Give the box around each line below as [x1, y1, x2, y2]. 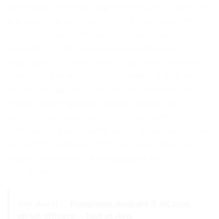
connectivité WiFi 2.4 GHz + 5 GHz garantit [7, 15, 193, 26]
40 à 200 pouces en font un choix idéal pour [7, 138, 201, 150]
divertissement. [7, 166, 75, 177]
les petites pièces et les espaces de [7, 152, 161, 163]
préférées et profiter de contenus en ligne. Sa [7, 1, 205, 13]
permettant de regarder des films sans [7, 43, 177, 54]
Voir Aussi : [17, 199, 65, 209]
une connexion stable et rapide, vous [7, 29, 169, 40]
